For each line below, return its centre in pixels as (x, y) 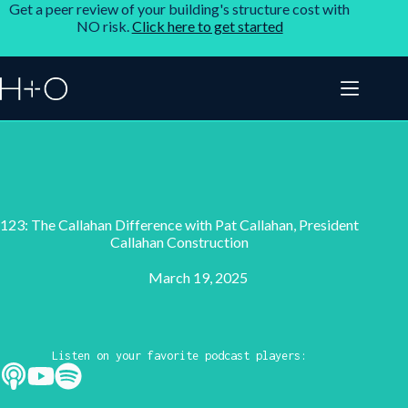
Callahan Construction (180, 242)
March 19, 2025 (198, 277)
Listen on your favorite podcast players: (180, 356)
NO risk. (104, 26)
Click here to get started (207, 26)
